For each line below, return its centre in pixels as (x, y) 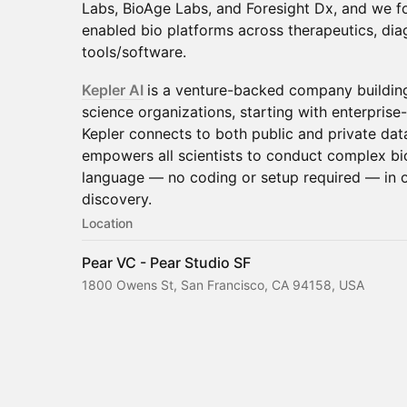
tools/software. (134, 52)
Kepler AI (113, 90)
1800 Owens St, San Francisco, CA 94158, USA (223, 285)
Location (107, 223)
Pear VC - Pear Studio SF (166, 263)
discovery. (117, 199)
